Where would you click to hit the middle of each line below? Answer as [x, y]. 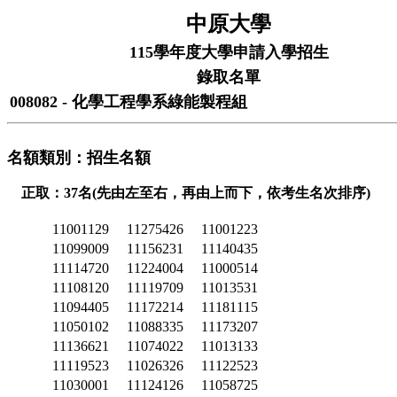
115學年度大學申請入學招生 [229, 52]
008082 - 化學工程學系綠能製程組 [128, 102]
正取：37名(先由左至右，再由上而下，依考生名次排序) [196, 193]
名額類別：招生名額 [79, 158]
